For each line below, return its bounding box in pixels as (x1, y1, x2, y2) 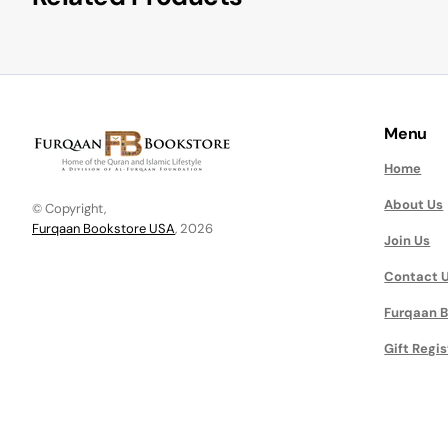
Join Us (384, 232, 431, 249)
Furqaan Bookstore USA (32, 219, 175, 237)
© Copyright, (32, 199, 106, 217)
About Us (384, 196, 444, 213)
